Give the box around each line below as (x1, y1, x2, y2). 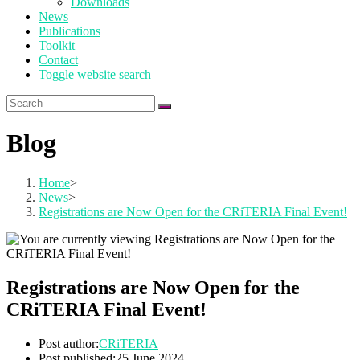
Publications (39, 24, 100, 38)
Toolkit (39, 39, 75, 52)
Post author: (39, 336, 99, 350)
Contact (39, 53, 78, 67)
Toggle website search (39, 67, 151, 81)
